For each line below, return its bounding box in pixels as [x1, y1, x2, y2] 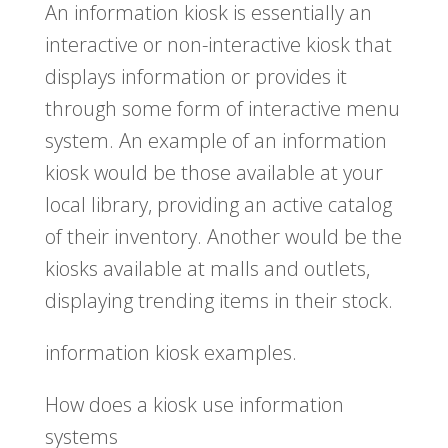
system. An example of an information [44, 127, 387, 155]
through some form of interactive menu [44, 95, 400, 123]
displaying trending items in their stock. [44, 287, 393, 315]
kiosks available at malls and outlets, [44, 255, 370, 283]
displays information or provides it [44, 63, 347, 91]
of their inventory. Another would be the [44, 223, 402, 251]
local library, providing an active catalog [44, 191, 392, 219]
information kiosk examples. [44, 339, 297, 367]
